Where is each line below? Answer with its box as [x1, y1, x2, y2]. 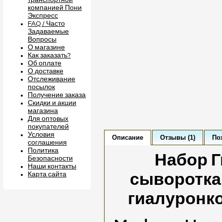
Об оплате [28, 60, 61, 67]
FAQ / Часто [28, 20, 65, 27]
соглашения [28, 139, 67, 146]
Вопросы [28, 36, 56, 43]
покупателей [28, 123, 69, 130]
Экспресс [28, 12, 58, 19]
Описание [112, 134, 143, 141]
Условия [28, 131, 55, 138]
